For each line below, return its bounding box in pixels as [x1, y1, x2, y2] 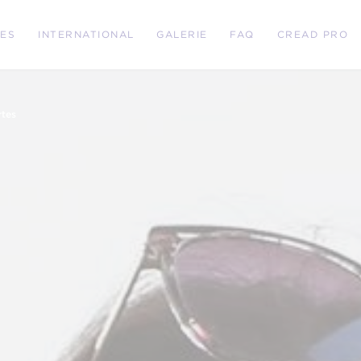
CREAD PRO [276, 28, 349, 40]
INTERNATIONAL [38, 28, 135, 40]
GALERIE [156, 28, 208, 40]
